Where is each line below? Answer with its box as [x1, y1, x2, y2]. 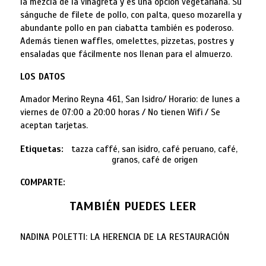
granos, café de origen [111, 154, 198, 165]
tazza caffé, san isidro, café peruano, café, [71, 143, 238, 154]
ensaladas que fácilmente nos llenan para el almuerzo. [20, 48, 232, 59]
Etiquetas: [20, 143, 64, 154]
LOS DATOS [20, 71, 65, 82]
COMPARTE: [20, 176, 65, 188]
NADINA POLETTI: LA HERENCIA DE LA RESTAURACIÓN [20, 230, 229, 243]
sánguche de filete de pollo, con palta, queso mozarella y [20, 9, 242, 20]
